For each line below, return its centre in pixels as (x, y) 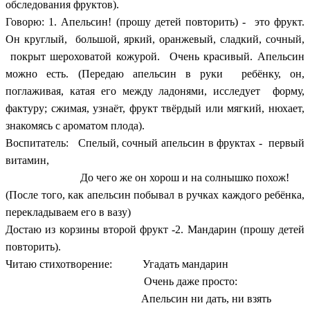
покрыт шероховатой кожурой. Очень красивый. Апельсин (155, 56)
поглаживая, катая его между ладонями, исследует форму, (155, 91)
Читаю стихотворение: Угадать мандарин (117, 264)
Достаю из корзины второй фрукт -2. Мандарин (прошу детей (155, 229)
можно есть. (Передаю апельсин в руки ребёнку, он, (155, 73)
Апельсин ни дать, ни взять (154, 298)
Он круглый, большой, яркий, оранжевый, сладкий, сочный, (155, 39)
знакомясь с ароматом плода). (75, 125)
